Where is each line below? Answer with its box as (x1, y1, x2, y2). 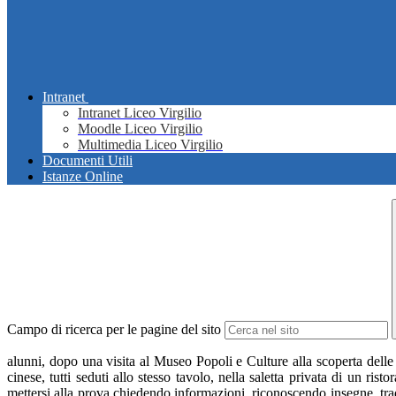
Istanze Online (42, 169, 123, 185)
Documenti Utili (42, 153, 133, 169)
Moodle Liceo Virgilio (78, 121, 202, 137)
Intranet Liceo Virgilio (78, 105, 202, 121)
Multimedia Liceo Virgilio (78, 137, 223, 153)
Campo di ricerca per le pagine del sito (7, 322, 221, 338)
